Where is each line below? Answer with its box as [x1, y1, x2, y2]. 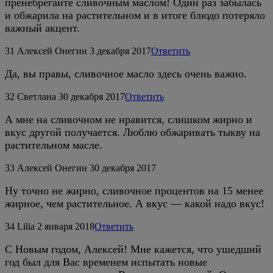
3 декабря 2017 [90, 45, 151, 56]
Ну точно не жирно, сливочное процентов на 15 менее [5, 184, 263, 197]
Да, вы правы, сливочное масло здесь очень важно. [5, 67, 247, 80]
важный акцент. [5, 21, 80, 34]
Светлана [17, 91, 56, 102]
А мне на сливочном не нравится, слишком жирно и [5, 113, 252, 126]
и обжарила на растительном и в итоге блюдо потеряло [5, 9, 265, 21]
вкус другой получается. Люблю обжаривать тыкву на [5, 126, 260, 138]
